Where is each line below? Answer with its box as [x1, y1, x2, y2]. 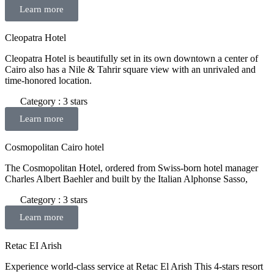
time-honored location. [5, 75, 92, 86]
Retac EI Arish [5, 240, 62, 251]
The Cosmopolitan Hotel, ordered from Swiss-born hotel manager [5, 162, 258, 173]
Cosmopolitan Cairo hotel [5, 141, 104, 152]
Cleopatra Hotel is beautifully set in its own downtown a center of [5, 53, 258, 64]
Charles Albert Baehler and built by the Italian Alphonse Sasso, [5, 173, 248, 184]
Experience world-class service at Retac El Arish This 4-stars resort [5, 261, 263, 272]
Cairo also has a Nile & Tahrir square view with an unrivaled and [5, 64, 256, 75]
